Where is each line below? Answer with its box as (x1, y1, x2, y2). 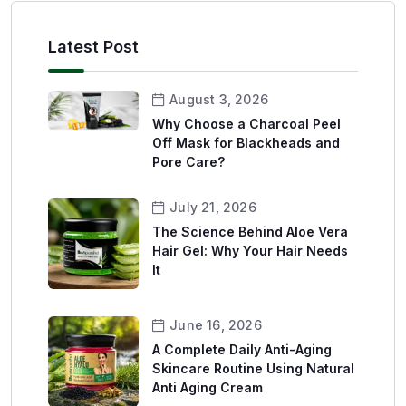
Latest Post (48, 37, 139, 57)
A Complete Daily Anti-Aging (152, 342, 332, 358)
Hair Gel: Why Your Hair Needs (152, 243, 348, 259)
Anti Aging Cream (152, 380, 263, 396)
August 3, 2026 (169, 92, 269, 108)
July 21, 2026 (169, 199, 256, 216)
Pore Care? (152, 154, 225, 170)
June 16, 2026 (169, 317, 262, 333)
